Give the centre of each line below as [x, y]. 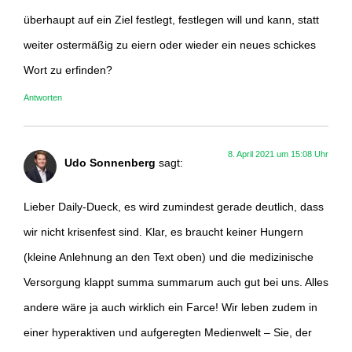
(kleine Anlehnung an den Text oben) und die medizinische [169, 257]
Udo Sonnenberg [110, 162]
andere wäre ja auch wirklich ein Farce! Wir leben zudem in [170, 308]
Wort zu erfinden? [68, 70]
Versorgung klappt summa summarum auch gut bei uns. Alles [176, 282]
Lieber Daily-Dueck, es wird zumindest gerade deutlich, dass [174, 207]
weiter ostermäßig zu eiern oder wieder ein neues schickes [170, 44]
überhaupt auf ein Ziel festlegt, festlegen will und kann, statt [171, 19]
